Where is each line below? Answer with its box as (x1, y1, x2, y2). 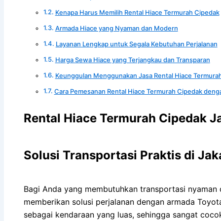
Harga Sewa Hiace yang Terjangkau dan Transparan (55, 55, 210, 64)
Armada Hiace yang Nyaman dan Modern (55, 24, 178, 32)
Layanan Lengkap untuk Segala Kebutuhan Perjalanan (55, 39, 218, 48)
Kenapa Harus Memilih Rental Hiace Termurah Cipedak (55, 8, 220, 16)
